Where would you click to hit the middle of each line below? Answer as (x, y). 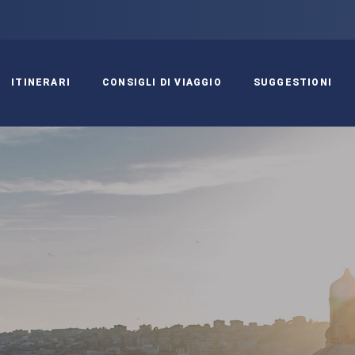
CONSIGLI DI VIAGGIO (162, 82)
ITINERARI (41, 82)
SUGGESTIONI (292, 82)
